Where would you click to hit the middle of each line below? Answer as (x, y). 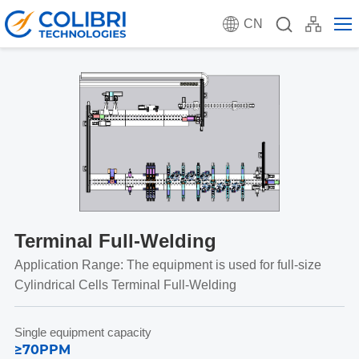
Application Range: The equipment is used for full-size (167, 265)
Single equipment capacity (83, 333)
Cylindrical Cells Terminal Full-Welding (125, 285)
